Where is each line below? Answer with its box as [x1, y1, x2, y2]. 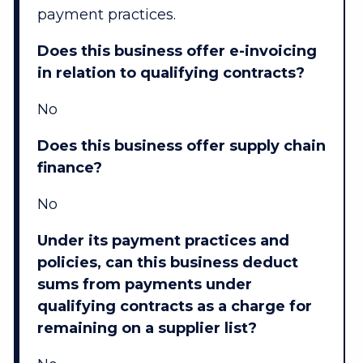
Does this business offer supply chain [36, 137, 326, 156]
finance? [36, 159, 102, 177]
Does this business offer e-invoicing [36, 42, 317, 61]
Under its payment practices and [36, 232, 289, 250]
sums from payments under [36, 275, 252, 294]
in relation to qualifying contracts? [36, 64, 305, 83]
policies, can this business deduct [36, 254, 298, 272]
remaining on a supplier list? [36, 319, 257, 338]
